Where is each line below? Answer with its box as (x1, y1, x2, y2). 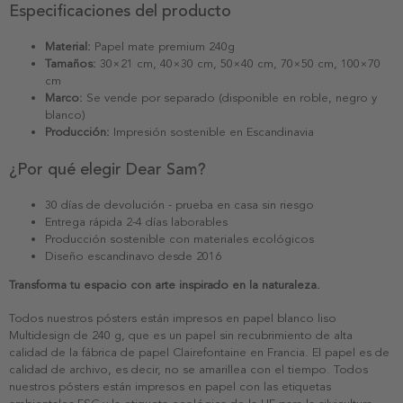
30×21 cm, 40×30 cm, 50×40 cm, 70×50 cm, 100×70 (96, 57, 381, 72)
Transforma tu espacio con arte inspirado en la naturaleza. (9, 278, 320, 293)
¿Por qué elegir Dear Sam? (9, 159, 206, 180)
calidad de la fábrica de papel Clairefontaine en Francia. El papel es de (9, 345, 390, 361)
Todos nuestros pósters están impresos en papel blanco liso (9, 311, 336, 327)
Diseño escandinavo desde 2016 (45, 249, 221, 264)
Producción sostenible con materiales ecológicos (45, 232, 314, 247)
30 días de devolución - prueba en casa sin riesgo (45, 198, 314, 213)
